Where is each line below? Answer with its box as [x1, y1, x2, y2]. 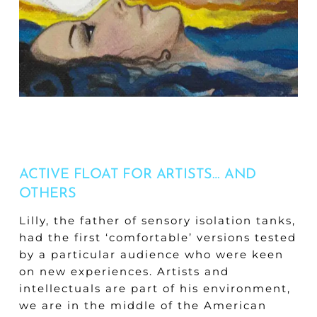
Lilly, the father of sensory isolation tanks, [18, 214, 296, 228]
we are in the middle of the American [18, 299, 267, 313]
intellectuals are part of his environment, [18, 282, 291, 296]
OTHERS [18, 187, 76, 202]
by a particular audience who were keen [18, 248, 284, 262]
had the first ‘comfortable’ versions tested [18, 231, 296, 245]
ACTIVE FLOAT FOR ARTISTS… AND [18, 168, 257, 183]
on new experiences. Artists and [18, 265, 229, 279]
